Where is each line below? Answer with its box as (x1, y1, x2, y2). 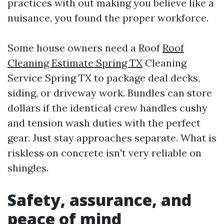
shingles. (7, 161, 48, 174)
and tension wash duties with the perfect (7, 116, 200, 129)
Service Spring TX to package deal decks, (7, 71, 200, 84)
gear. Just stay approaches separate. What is (7, 131, 216, 144)
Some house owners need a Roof (7, 41, 162, 54)
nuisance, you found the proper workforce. (7, 11, 208, 24)
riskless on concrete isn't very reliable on (7, 146, 201, 159)
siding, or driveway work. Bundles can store (7, 86, 212, 99)
